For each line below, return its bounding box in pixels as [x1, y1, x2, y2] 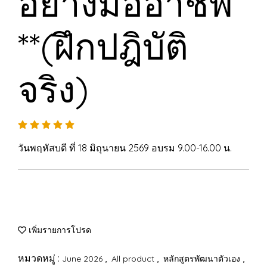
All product [111, 253, 157, 264]
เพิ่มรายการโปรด [26, 225, 91, 235]
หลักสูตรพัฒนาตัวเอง [163, 253, 243, 264]
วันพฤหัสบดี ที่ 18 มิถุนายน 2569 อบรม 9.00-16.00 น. [18, 142, 232, 154]
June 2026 [62, 253, 105, 264]
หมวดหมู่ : [18, 252, 62, 264]
